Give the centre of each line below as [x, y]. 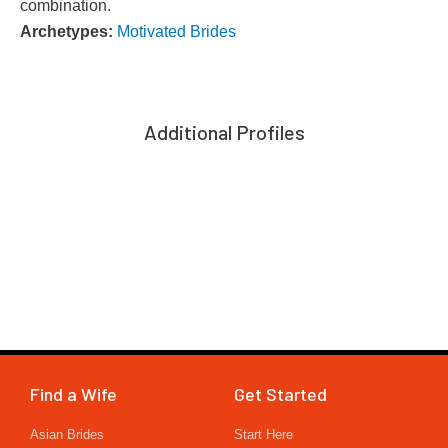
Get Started [280, 394]
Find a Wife [73, 394]
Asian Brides [67, 435]
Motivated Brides [176, 31]
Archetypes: [68, 31]
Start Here [263, 435]
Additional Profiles [224, 132]
